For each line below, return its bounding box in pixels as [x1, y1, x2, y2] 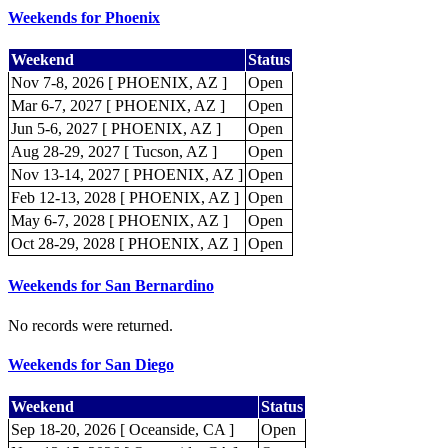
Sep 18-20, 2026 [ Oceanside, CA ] [11, 421, 234, 439]
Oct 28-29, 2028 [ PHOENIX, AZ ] [11, 235, 238, 253]
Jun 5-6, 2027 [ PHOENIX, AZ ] [11, 120, 221, 138]
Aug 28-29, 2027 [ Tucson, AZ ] [11, 143, 217, 161]
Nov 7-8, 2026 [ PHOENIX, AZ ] [11, 74, 227, 92]
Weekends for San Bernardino [8, 277, 214, 295]
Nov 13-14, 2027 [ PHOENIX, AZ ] [11, 166, 243, 184]
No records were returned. [8, 316, 173, 334]
